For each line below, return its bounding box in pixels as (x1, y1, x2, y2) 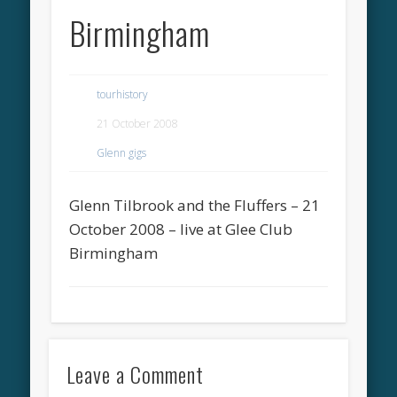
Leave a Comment (66, 358, 204, 391)
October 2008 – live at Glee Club (69, 218, 293, 239)
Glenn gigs (97, 144, 147, 160)
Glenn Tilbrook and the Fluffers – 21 (69, 194, 321, 215)
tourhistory (97, 86, 149, 102)
